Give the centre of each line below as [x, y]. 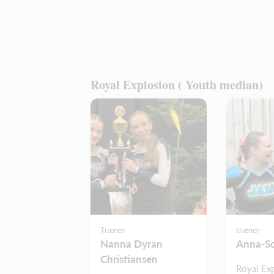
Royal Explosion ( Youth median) [177, 84]
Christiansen [129, 259]
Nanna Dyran [131, 243]
